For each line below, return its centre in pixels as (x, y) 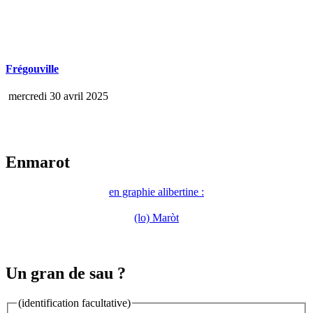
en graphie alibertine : (156, 192)
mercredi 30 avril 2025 (57, 96)
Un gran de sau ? (66, 274)
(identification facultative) (74, 303)
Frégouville (32, 69)
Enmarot (38, 162)
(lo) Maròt (156, 218)
